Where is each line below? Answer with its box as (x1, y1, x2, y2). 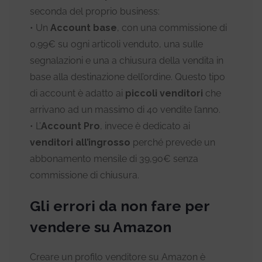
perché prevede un (133, 136, 215, 148)
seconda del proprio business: (30, 5, 160, 17)
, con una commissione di (117, 22, 227, 33)
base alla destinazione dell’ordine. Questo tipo (30, 71, 225, 82)
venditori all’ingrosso (30, 136, 133, 148)
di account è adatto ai (30, 87, 125, 99)
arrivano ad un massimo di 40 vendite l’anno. (30, 104, 220, 115)
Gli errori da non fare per (30, 196, 209, 215)
